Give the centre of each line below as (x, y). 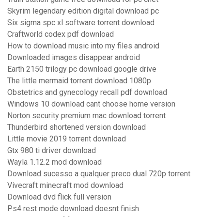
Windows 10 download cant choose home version (91, 104)
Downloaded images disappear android (74, 58)
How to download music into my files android (83, 46)
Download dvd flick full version (59, 197)
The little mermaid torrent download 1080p (79, 81)
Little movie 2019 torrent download (67, 139)
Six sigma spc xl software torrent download (81, 23)
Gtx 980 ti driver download (52, 151)
